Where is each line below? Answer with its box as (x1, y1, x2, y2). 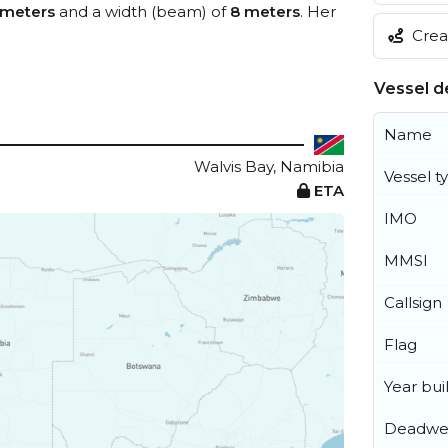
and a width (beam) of (55, 2, 230, 21)
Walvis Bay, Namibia (194, 157, 344, 176)
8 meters (230, 2, 300, 21)
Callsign (384, 292, 442, 312)
